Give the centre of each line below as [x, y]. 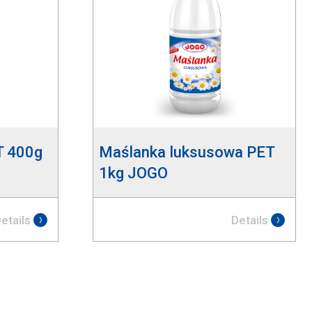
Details [249, 220]
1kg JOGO [133, 173]
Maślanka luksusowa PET [187, 152]
